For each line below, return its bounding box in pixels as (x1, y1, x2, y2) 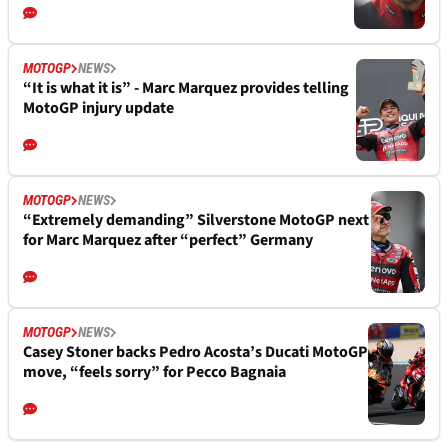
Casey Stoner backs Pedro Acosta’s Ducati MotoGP (23, 341, 368, 364)
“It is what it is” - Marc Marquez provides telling (23, 77, 349, 100)
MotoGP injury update (23, 97, 174, 120)
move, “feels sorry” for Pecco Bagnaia (23, 361, 286, 384)
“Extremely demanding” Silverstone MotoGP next (23, 209, 369, 232)
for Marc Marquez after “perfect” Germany (23, 229, 313, 252)
